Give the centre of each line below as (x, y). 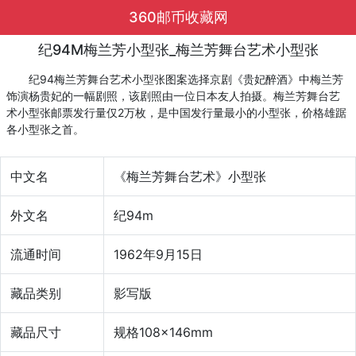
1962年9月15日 (158, 254)
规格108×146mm (163, 332)
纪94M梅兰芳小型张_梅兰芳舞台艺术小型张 (178, 50)
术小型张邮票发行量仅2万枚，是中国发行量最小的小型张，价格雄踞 (176, 112)
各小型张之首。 (45, 129)
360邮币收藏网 (178, 17)
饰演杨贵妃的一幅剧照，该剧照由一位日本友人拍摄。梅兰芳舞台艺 (173, 96)
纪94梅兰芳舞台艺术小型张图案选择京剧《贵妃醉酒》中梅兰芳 (175, 79)
